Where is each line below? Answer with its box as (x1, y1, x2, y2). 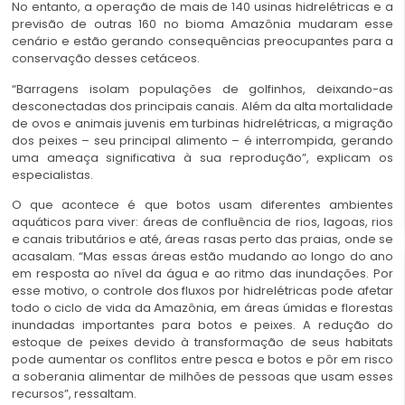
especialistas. (12, 165, 93, 184)
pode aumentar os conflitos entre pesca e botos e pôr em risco (12, 350, 393, 368)
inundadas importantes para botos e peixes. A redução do (12, 316, 393, 334)
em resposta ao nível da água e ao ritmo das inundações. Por (12, 264, 393, 282)
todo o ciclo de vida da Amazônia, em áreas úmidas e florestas (12, 298, 393, 316)
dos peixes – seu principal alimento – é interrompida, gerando (12, 131, 393, 149)
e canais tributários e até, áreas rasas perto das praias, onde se (12, 230, 393, 248)
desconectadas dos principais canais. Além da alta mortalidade (12, 97, 393, 115)
